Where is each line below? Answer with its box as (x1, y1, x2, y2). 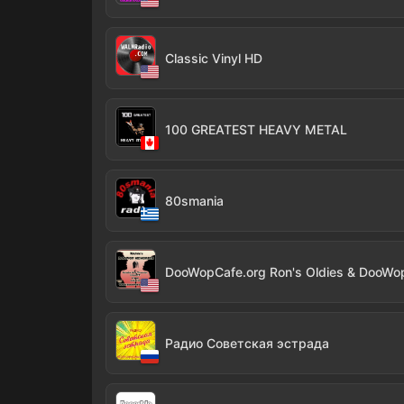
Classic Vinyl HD (165, 50, 262, 66)
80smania (165, 193, 224, 208)
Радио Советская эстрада (165, 335, 329, 351)
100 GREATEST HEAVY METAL (165, 122, 347, 137)
